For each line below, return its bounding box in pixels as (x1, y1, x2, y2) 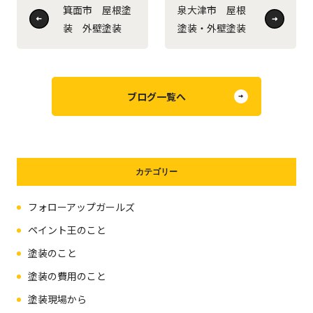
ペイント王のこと (28, 223, 106, 238)
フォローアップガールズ (28, 200, 135, 214)
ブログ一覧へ (127, 89, 186, 103)
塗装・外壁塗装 (177, 20, 246, 35)
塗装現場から (28, 292, 87, 307)
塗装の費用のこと (28, 269, 106, 284)
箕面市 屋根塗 (62, 2, 131, 17)
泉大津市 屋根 (177, 2, 246, 17)
